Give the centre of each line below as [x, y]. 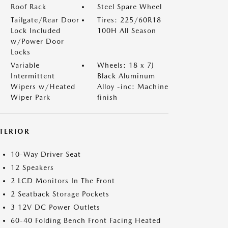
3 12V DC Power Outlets [55, 207]
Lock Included [36, 31]
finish [107, 97]
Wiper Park [31, 97]
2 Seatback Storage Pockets [60, 194]
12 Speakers [32, 167]
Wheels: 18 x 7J [126, 65]
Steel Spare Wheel [130, 7]
